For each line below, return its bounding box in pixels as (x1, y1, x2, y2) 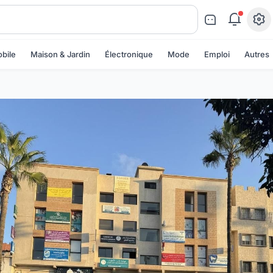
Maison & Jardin (30, 49, 90, 59)
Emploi (204, 49, 230, 59)
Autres (244, 49, 269, 59)
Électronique (105, 49, 153, 59)
